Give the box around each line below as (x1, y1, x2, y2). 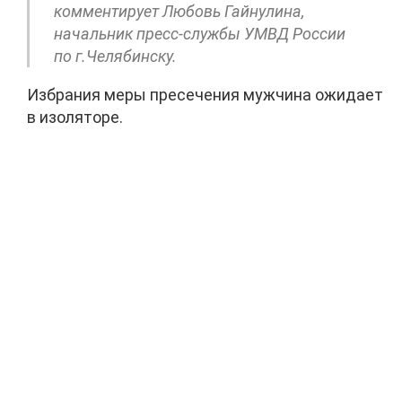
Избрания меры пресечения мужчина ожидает (27, 84, 383, 104)
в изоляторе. (27, 107, 123, 127)
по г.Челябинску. (54, 46, 177, 66)
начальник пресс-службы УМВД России (54, 23, 345, 43)
